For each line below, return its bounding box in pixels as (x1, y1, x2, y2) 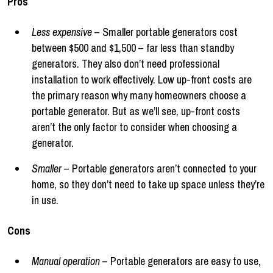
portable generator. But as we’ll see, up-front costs (32, 103, 240, 119)
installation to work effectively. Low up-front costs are (32, 71, 252, 87)
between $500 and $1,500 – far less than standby (32, 40, 234, 55)
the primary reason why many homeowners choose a (32, 87, 246, 103)
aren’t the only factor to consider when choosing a (32, 119, 237, 135)
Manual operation (32, 253, 100, 269)
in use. (32, 192, 58, 208)
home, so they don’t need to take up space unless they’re (32, 176, 264, 192)
